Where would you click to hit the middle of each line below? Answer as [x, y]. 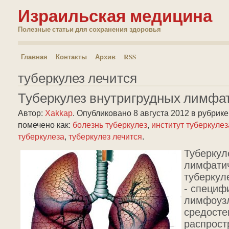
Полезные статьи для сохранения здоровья [89, 29]
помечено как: [45, 125]
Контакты [71, 57]
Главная [34, 57]
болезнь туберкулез [110, 125]
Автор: [31, 113]
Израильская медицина [115, 15]
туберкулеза [41, 136]
